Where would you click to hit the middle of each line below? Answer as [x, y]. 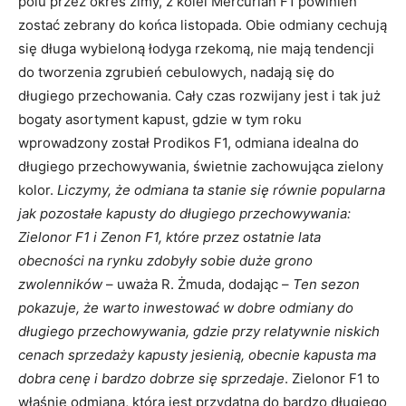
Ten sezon [326, 284]
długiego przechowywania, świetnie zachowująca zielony [201, 166]
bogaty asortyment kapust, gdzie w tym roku [160, 119]
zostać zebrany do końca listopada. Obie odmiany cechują [203, 24]
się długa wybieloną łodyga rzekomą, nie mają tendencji [196, 48]
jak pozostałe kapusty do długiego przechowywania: [184, 213]
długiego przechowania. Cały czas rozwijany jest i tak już [199, 95]
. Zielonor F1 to [332, 378]
